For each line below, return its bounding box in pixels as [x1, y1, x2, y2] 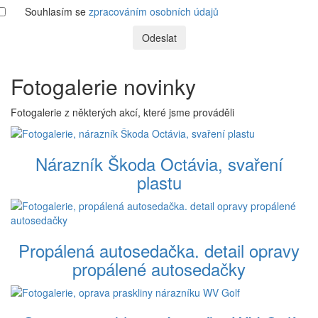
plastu [136, 169, 182, 194]
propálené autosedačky [72, 256, 246, 281]
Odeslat [141, 30, 177, 45]
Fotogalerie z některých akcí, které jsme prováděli [11, 104, 234, 119]
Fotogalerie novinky [11, 70, 196, 102]
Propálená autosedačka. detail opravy [18, 237, 300, 263]
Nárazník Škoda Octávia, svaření [35, 150, 283, 176]
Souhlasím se [25, 4, 89, 18]
